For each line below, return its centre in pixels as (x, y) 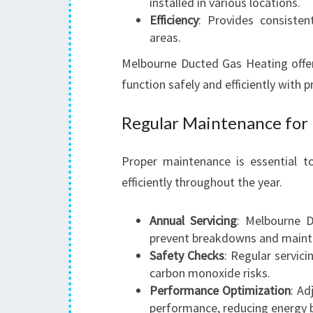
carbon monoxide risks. (210, 273)
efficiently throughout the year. (202, 182)
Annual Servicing (193, 220)
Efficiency (174, 20)
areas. (165, 37)
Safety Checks (187, 255)
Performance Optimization (220, 290)
